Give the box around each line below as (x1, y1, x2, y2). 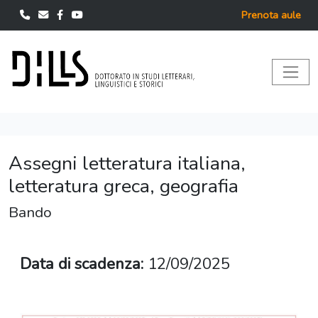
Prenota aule (241, 8, 301, 22)
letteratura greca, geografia (9, 173, 238, 200)
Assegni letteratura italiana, (9, 150, 246, 177)
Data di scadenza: (20, 253, 143, 275)
